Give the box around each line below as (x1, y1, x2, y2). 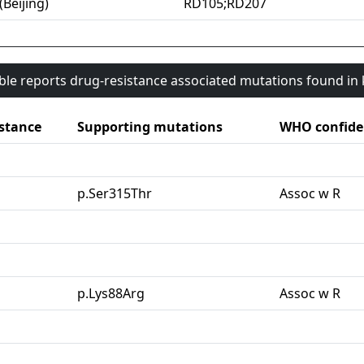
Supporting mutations (77, 118, 223, 136)
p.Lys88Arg (77, 284, 145, 303)
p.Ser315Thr (77, 184, 152, 203)
